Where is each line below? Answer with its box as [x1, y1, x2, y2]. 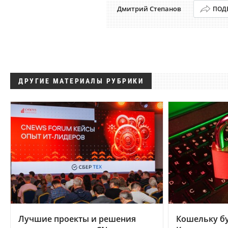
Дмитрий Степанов [117, 4, 181, 13]
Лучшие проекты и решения [18, 213, 136, 224]
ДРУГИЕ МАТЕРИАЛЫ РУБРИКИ [18, 77, 144, 85]
